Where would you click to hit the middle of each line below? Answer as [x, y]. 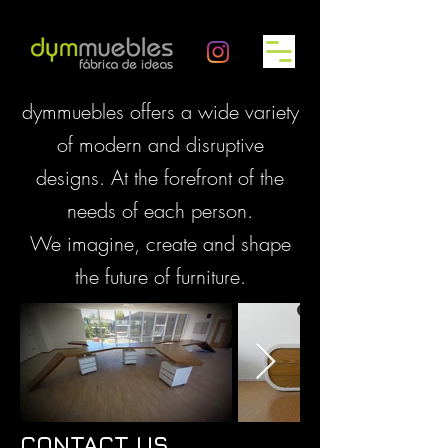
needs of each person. [160, 210]
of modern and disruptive [160, 144]
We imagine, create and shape [160, 243]
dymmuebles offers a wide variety [160, 111]
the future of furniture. [160, 276]
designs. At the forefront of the [160, 177]
